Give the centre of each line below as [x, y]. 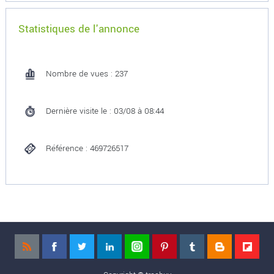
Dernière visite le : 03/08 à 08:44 [105, 111]
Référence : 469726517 [87, 148]
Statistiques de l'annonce [79, 29]
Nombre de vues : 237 [87, 74]
